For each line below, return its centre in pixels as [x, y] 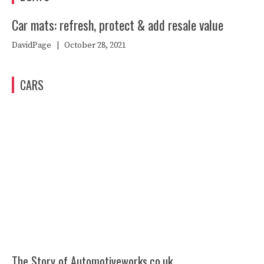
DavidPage [32, 45]
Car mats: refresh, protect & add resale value [118, 24]
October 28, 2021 [95, 45]
